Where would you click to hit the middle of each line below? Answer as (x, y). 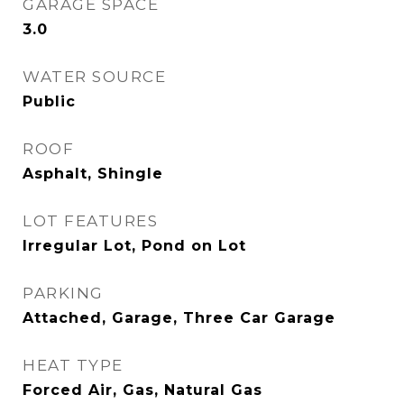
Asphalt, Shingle (93, 174)
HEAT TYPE (73, 365)
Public (49, 101)
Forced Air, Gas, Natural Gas (142, 390)
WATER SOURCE (94, 77)
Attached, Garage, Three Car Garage (179, 318)
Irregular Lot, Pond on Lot (134, 246)
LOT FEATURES (90, 221)
